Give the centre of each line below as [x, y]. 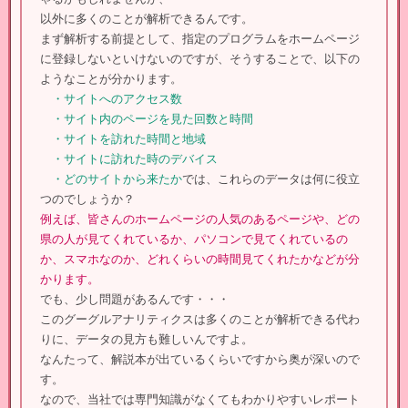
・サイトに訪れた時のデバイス [129, 159]
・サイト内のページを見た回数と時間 [147, 119]
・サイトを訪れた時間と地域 [123, 139]
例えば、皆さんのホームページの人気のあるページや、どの [200, 219]
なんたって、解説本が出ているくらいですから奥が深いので [200, 359]
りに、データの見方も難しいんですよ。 [147, 339]
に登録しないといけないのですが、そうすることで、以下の [200, 59]
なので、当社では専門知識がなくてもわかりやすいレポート [200, 399]
